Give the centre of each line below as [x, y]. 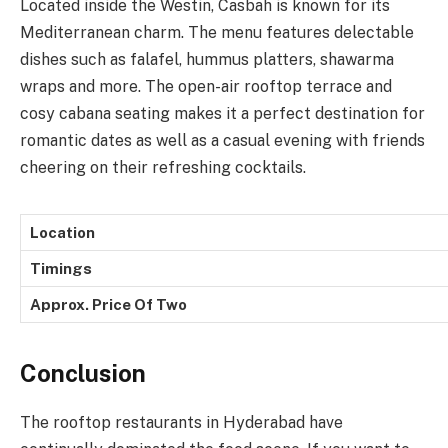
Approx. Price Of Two [108, 305]
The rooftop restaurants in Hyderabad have [181, 423]
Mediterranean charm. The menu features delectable [217, 33]
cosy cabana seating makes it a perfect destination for [222, 114]
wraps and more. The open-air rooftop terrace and [206, 87]
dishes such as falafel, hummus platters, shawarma [207, 60]
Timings [61, 269]
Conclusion [83, 373]
